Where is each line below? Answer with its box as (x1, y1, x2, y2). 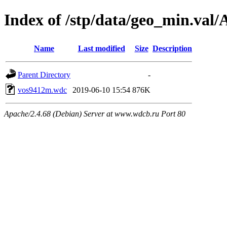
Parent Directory (18, 70, 70, 79)
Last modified (78, 44, 125, 53)
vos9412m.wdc (18, 85, 67, 94)
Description (153, 44, 192, 53)
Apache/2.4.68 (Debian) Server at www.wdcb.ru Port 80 (4, 109, 185, 118)
